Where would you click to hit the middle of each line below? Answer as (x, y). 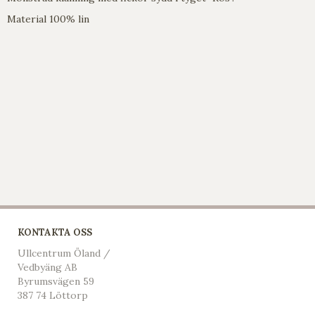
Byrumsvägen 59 (56, 281)
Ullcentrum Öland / (64, 253)
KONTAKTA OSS (55, 232)
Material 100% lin (48, 19)
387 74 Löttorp (53, 295)
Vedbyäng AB (47, 267)
